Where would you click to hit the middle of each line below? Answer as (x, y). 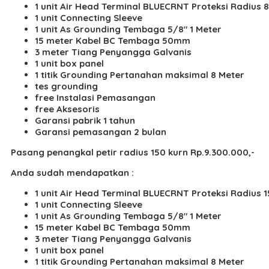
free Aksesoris (67, 109)
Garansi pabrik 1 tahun (85, 120)
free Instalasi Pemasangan (95, 97)
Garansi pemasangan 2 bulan (101, 131)
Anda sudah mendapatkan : (72, 172)
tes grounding (66, 86)
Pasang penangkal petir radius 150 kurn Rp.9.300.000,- (133, 152)
